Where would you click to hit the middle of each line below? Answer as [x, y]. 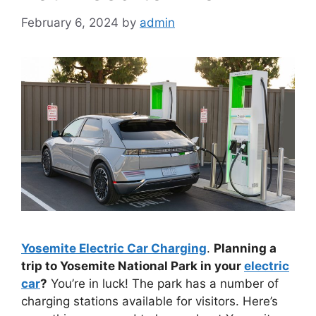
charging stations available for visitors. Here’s [150, 301]
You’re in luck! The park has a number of [163, 283]
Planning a [245, 248]
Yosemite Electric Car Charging [114, 248]
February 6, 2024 [70, 22]
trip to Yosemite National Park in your [133, 266]
